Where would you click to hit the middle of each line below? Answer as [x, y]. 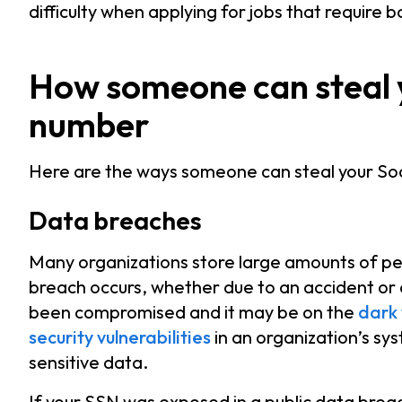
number [89, 124]
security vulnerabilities [120, 336]
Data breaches [115, 220]
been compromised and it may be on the [193, 311]
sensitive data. [90, 362]
